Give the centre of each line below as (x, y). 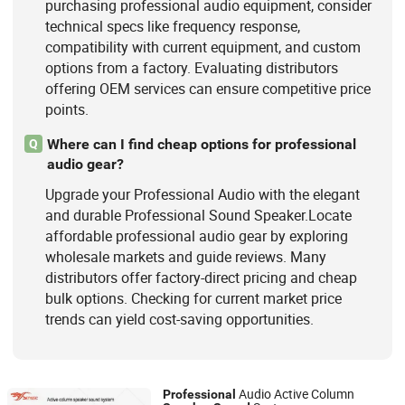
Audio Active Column (295, 394)
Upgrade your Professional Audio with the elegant (202, 195)
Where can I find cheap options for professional (201, 144)
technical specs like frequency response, (172, 26)
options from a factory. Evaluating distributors (191, 67)
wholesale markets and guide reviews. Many (185, 257)
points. (66, 109)
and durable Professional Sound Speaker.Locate (198, 216)
